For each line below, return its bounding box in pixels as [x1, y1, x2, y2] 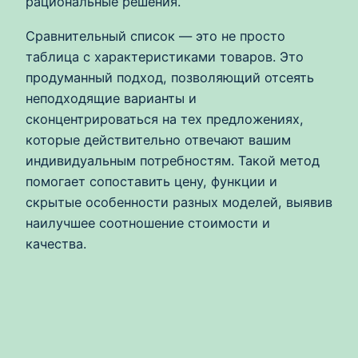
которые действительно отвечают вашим [26, 131, 291, 148]
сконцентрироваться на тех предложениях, [26, 110, 304, 127]
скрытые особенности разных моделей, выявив [26, 193, 332, 210]
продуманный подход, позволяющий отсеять [26, 69, 314, 86]
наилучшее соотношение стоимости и [26, 214, 270, 231]
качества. [26, 235, 86, 252]
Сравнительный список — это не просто [26, 27, 285, 44]
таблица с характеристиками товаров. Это [26, 48, 304, 65]
